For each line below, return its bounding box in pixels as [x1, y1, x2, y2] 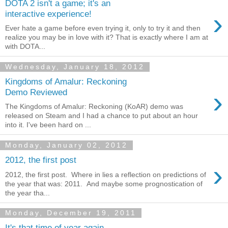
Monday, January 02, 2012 [5, 141, 128, 150]
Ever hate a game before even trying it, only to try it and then [5, 24, 201, 33]
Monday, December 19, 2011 [5, 209, 136, 217]
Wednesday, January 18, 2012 [5, 63, 145, 71]
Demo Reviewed [5, 87, 67, 97]
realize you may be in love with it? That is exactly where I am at [5, 33, 208, 42]
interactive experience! [5, 8, 92, 19]
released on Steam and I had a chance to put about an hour [5, 111, 198, 120]
